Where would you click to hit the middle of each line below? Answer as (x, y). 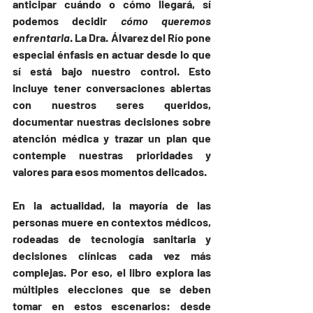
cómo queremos (166, 21)
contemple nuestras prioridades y (112, 155)
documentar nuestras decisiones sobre (112, 122)
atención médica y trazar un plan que (112, 138)
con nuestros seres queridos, (112, 105)
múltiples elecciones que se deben (112, 289)
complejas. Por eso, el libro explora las (112, 272)
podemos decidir (67, 21)
